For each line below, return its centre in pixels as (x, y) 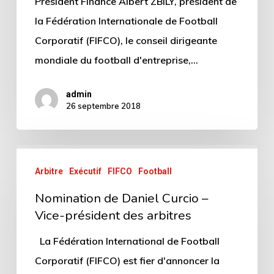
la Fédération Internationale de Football (126, 20)
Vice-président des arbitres (113, 216)
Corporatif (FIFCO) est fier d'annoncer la (127, 261)
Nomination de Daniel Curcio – (121, 198)
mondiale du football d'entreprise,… (116, 60)
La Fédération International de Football (127, 241)
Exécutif (85, 172)
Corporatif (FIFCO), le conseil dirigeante (126, 40)
